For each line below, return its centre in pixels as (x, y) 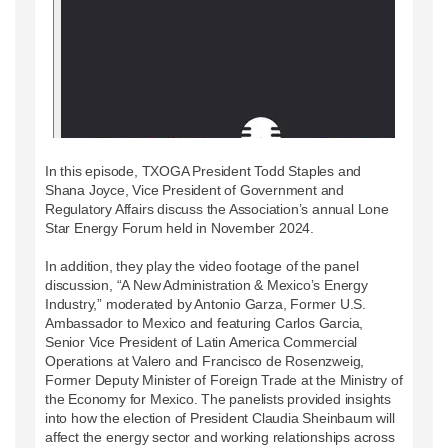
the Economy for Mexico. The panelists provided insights (218, 398)
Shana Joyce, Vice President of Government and (194, 189)
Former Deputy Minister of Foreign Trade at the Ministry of (224, 379)
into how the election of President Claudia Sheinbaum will (220, 417)
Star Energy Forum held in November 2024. (180, 227)
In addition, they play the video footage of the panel (202, 265)
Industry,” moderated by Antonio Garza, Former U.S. (205, 303)
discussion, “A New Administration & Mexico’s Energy (206, 284)
